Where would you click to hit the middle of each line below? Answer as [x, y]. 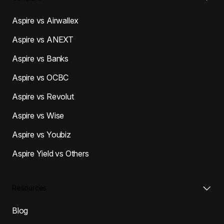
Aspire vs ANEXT [43, 39]
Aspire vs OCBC [40, 77]
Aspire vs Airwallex [45, 20]
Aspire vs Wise [38, 115]
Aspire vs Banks [40, 58]
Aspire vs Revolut [43, 96]
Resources [29, 187]
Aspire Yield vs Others [50, 153]
